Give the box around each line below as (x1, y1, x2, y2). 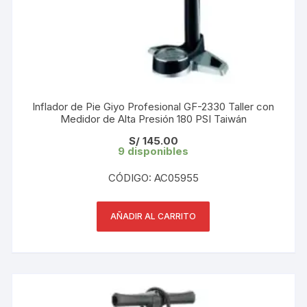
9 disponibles (118, 144, 189, 158)
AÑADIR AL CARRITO (110, 210, 197, 221)
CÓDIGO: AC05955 (108, 171, 199, 184)
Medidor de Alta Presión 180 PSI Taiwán (60, 112, 247, 125)
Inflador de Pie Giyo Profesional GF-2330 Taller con (32, 99, 275, 113)
